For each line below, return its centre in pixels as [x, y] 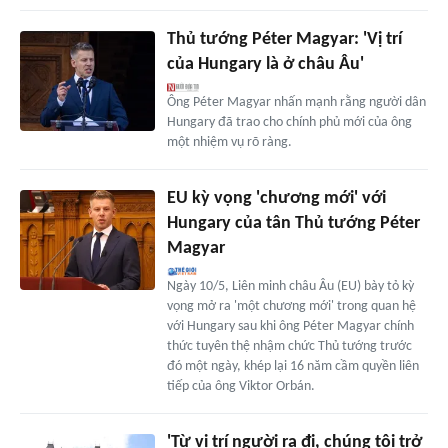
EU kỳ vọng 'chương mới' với [276, 198]
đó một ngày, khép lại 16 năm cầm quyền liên [292, 366]
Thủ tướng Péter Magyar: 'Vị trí [284, 39]
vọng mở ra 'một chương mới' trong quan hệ [291, 306]
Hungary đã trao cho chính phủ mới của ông [289, 122]
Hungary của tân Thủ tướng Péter [293, 223]
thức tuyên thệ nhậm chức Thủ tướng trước [289, 346]
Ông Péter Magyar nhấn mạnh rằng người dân [296, 102]
